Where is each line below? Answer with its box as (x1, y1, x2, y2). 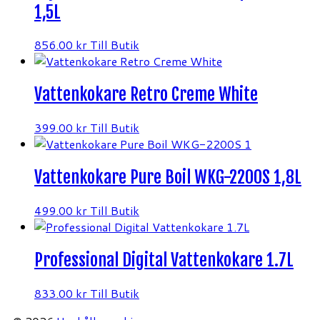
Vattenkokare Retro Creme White (34, 84, 258, 106)
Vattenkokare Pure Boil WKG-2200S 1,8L (34, 166, 301, 189)
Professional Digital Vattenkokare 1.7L (34, 249, 294, 271)
